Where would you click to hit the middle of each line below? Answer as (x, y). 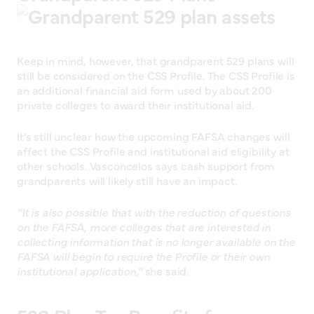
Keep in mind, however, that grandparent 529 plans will (156, 60)
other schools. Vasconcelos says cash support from (146, 165)
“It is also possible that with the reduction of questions (154, 211)
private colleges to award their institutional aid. (135, 104)
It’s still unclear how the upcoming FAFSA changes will (153, 136)
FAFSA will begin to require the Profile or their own (143, 255)
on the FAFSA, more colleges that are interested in (144, 226)
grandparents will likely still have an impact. (127, 180)
